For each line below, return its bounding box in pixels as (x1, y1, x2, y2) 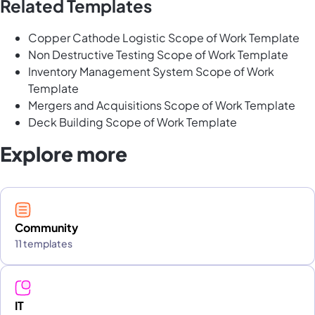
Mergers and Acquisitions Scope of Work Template (28, 97, 295, 112)
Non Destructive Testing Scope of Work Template (28, 46, 288, 62)
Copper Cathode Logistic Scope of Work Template (28, 30, 300, 45)
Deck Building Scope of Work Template (28, 114, 237, 129)
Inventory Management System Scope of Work (28, 63, 274, 79)
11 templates (15, 236, 72, 250)
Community (15, 219, 78, 235)
